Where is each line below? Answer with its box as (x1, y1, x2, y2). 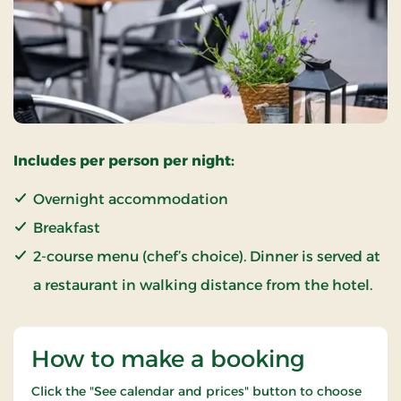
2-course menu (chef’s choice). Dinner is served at (33, 247, 380, 265)
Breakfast (33, 218, 100, 236)
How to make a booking (31, 344, 305, 373)
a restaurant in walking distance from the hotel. (33, 276, 372, 294)
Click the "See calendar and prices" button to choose (31, 382, 362, 399)
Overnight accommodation (33, 190, 228, 208)
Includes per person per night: (13, 151, 235, 169)
